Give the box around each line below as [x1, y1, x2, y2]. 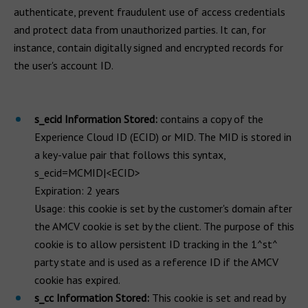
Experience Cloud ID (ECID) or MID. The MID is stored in [34, 130, 291, 144]
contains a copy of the [157, 112, 263, 126]
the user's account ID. [14, 58, 113, 72]
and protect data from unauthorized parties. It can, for [14, 23, 266, 36]
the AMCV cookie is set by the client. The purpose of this [34, 219, 294, 233]
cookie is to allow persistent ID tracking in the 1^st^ [34, 237, 278, 251]
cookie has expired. [34, 273, 120, 287]
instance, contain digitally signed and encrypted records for [14, 41, 283, 54]
